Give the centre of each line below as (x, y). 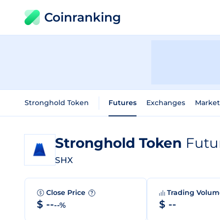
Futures (123, 103)
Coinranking (82, 17)
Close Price (67, 192)
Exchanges (166, 103)
